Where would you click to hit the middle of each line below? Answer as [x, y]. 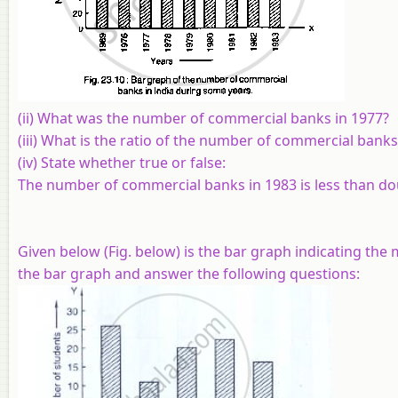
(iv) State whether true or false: [122, 162]
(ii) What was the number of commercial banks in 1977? [203, 118]
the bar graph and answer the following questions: [189, 273]
